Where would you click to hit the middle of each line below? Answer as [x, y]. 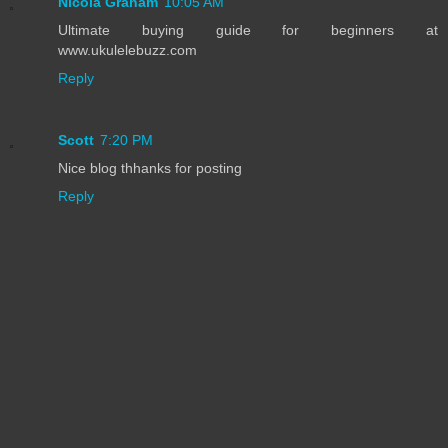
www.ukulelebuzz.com [127, 50]
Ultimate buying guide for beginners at [248, 30]
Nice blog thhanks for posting [150, 168]
